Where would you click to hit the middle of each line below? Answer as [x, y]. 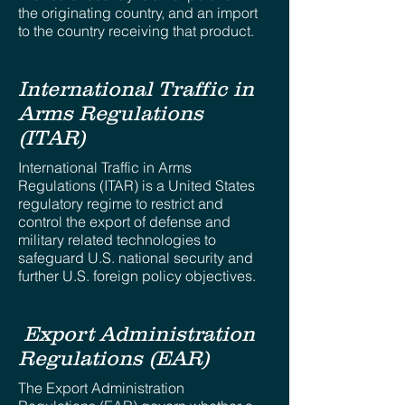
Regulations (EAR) [114, 358]
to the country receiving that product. [136, 31]
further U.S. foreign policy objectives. [137, 276]
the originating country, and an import [138, 13]
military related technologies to [117, 240]
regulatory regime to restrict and [121, 203]
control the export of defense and [124, 221]
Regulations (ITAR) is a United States [137, 185]
